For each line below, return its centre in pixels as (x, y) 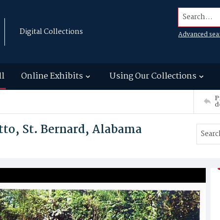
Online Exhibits (52, 76)
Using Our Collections (153, 76)
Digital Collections (51, 32)
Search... (195, 14)
